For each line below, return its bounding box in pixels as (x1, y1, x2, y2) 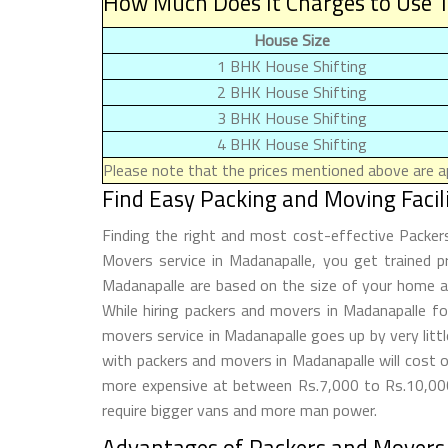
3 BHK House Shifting (217, 105, 367, 130)
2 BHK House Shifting (217, 79, 367, 104)
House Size (254, 27, 330, 52)
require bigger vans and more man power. (102, 397, 377, 422)
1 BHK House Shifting (217, 53, 367, 78)
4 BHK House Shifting (217, 131, 367, 156)
